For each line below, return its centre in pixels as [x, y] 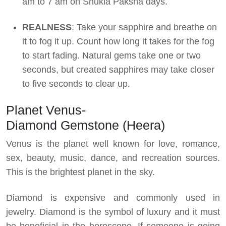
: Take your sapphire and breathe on [144, 27]
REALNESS [47, 27]
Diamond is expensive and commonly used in [113, 198]
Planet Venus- [46, 110]
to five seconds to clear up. [77, 84]
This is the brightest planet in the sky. [80, 172]
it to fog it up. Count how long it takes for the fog [118, 42]
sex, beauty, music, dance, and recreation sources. [113, 158]
